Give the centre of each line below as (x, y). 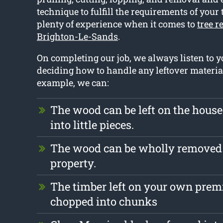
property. (73, 163)
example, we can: (73, 83)
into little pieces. (92, 125)
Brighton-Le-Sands (77, 37)
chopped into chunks (104, 202)
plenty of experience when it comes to (117, 24)
